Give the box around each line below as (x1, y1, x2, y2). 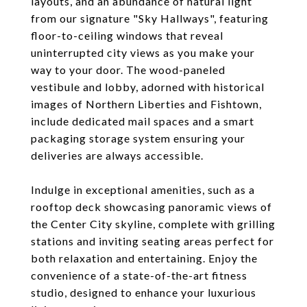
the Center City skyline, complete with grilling (31, 217, 275, 230)
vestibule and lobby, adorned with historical (31, 80, 265, 93)
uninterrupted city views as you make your (31, 46, 255, 59)
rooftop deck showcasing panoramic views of (31, 200, 272, 213)
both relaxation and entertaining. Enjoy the (31, 251, 258, 265)
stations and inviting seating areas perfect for (31, 234, 274, 247)
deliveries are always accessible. (31, 149, 204, 162)
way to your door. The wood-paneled (31, 63, 225, 76)
